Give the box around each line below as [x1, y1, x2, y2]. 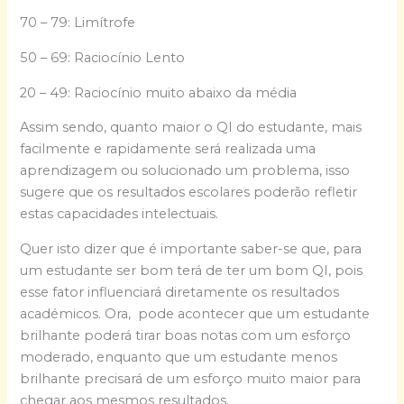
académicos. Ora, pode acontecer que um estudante [20, 305, 371, 322]
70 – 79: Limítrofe [20, 14, 136, 32]
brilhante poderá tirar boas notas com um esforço [20, 326, 352, 344]
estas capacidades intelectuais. [20, 206, 219, 223]
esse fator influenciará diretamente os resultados [20, 283, 340, 300]
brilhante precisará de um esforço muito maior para [20, 370, 362, 387]
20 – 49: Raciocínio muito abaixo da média [20, 84, 298, 101]
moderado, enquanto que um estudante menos [20, 348, 338, 365]
